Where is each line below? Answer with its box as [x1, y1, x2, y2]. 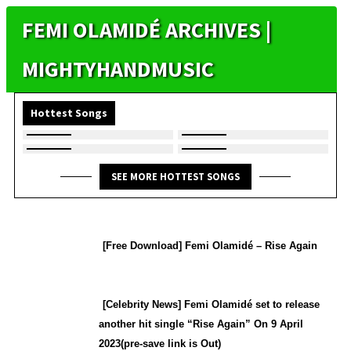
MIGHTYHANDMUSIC [22, 55, 214, 84]
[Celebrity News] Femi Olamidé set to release [103, 298, 320, 310]
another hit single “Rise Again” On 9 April [99, 317, 303, 330]
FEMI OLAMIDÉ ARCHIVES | [22, 16, 271, 45]
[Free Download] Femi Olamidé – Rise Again [103, 239, 317, 251]
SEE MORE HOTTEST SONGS [111, 170, 240, 183]
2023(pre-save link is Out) [99, 337, 221, 349]
